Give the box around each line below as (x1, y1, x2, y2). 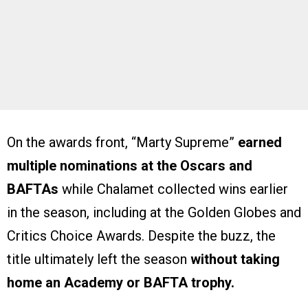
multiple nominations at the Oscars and (7, 157, 252, 175)
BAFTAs (7, 181, 58, 198)
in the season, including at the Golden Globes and (7, 204, 301, 221)
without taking (190, 251, 280, 268)
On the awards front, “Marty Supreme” (7, 134, 238, 151)
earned (238, 134, 282, 151)
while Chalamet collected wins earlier (58, 181, 288, 198)
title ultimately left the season (7, 251, 190, 268)
